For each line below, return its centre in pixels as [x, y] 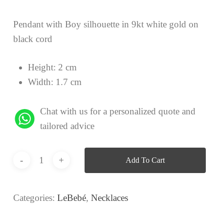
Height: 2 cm [52, 67]
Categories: [35, 197]
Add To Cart [145, 160]
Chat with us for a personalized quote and [118, 111]
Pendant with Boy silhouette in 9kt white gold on [106, 24]
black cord [33, 39]
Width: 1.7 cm [55, 82]
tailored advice [67, 126]
